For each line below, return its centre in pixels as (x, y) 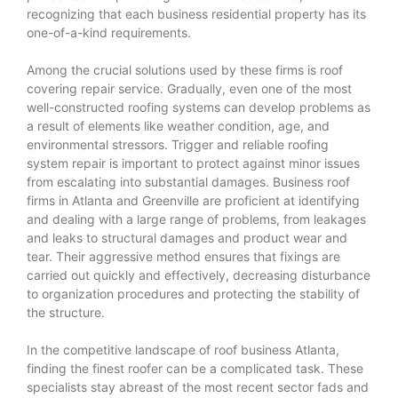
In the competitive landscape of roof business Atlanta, (183, 349)
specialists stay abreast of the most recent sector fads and (198, 386)
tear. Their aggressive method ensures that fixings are (183, 256)
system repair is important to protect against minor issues (193, 163)
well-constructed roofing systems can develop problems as (199, 107)
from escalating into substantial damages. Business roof (188, 181)
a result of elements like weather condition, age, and (178, 125)
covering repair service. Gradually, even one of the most (189, 88)
